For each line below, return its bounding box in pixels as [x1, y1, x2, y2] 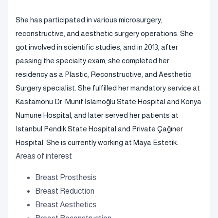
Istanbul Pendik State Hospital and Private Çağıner [16, 125, 183, 133]
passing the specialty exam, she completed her [16, 56, 169, 65]
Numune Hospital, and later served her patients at [16, 111, 179, 119]
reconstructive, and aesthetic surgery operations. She [16, 29, 193, 37]
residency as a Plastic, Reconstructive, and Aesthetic [16, 70, 191, 78]
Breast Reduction [35, 187, 94, 195]
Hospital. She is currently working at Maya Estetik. [16, 138, 178, 146]
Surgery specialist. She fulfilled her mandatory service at [16, 84, 200, 92]
